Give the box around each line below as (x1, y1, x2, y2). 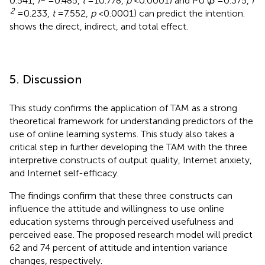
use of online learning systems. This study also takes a (9, 128, 234, 140)
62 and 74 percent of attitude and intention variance (9, 241, 228, 253)
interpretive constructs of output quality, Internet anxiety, (9, 154, 252, 166)
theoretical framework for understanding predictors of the (9, 115, 253, 127)
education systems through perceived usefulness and (9, 215, 234, 227)
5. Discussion (9, 72, 82, 86)
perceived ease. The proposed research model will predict (9, 228, 253, 240)
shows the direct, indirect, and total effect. (9, 20, 188, 32)
